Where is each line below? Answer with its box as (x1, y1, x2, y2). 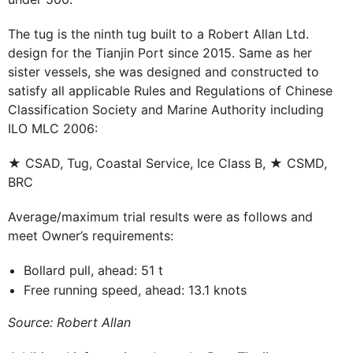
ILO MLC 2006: (8, 120, 98, 136)
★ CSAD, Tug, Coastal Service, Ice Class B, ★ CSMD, (8, 154, 327, 171)
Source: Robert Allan (8, 314, 131, 330)
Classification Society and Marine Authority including (8, 101, 324, 117)
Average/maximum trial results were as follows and (8, 208, 313, 225)
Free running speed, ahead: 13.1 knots (24, 281, 247, 298)
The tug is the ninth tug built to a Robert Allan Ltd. (8, 25, 309, 42)
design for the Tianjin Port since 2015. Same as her (8, 44, 312, 61)
